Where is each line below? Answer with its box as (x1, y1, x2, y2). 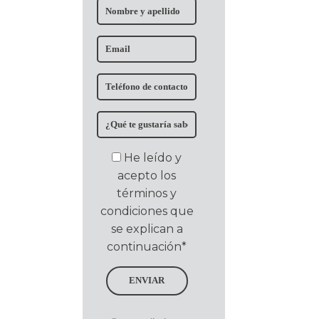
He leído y (124, 151, 182, 165)
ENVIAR (129, 276, 164, 286)
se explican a (110, 222, 183, 236)
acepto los (117, 169, 176, 183)
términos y (117, 187, 177, 201)
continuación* (107, 240, 187, 254)
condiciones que (100, 204, 194, 219)
